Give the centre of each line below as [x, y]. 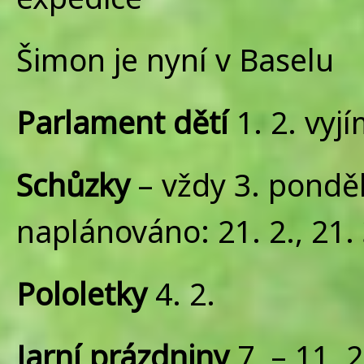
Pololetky [82, 294]
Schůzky [73, 185]
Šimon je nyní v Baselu [179, 60]
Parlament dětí [122, 122]
